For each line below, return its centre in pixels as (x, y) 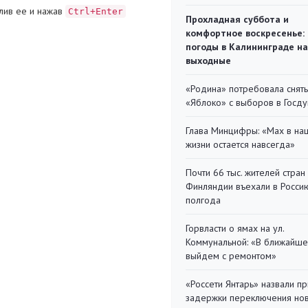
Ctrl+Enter (96, 11)
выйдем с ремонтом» (231, 256)
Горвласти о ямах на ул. (235, 228)
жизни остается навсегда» (240, 144)
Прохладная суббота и (237, 19)
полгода (203, 200)
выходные (208, 60)
